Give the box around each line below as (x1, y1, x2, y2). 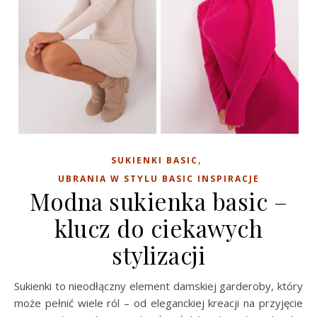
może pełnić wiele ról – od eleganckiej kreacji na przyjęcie (14, 296, 303, 310)
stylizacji (112, 239, 205, 270)
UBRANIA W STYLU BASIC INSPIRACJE (57, 173, 260, 185)
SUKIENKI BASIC (110, 154, 198, 166)
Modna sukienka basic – (30, 185, 287, 217)
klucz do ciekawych (54, 212, 263, 243)
